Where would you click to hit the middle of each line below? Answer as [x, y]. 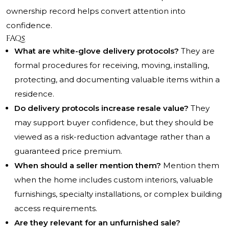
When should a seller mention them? [88, 166]
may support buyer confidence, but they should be [114, 123]
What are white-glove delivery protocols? [97, 51]
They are [197, 51]
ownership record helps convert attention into [96, 11]
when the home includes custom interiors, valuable [114, 180]
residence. [34, 94]
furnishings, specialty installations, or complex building [118, 194]
